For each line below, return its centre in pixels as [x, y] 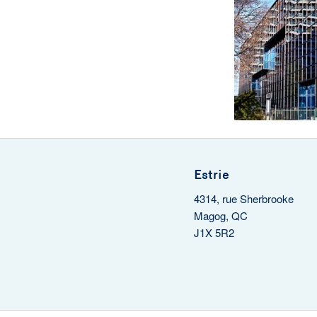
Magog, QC [221, 215]
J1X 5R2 [214, 232]
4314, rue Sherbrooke [244, 198]
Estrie [212, 175]
